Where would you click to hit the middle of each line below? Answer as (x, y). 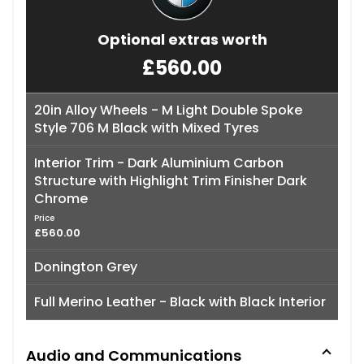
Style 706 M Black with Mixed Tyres (147, 128)
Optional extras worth (182, 39)
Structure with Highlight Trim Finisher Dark (171, 180)
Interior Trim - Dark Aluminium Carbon (159, 162)
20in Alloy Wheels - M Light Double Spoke (168, 110)
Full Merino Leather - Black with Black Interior (180, 301)
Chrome (61, 198)
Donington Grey (86, 266)
